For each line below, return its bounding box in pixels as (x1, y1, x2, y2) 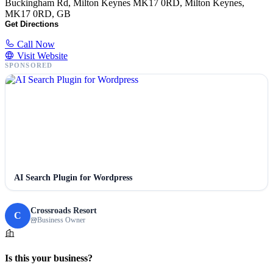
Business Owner (37, 216, 85, 225)
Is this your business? (5, 252, 93, 263)
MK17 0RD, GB (5, 8, 71, 19)
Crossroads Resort (30, 206, 97, 216)
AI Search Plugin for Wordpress (14, 172, 132, 182)
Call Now (15, 38, 55, 49)
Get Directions (5, 19, 58, 29)
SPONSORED (5, 61, 52, 69)
